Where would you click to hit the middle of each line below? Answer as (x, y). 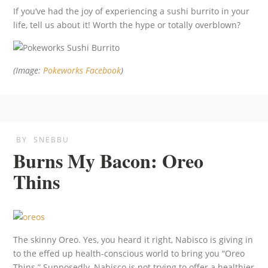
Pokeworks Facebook (82, 70)
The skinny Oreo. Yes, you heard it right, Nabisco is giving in (133, 240)
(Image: (28, 70)
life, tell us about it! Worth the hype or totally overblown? (127, 25)
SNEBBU (52, 140)
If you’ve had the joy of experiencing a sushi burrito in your (132, 11)
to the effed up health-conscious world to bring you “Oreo (129, 254)
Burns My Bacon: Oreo (109, 161)
